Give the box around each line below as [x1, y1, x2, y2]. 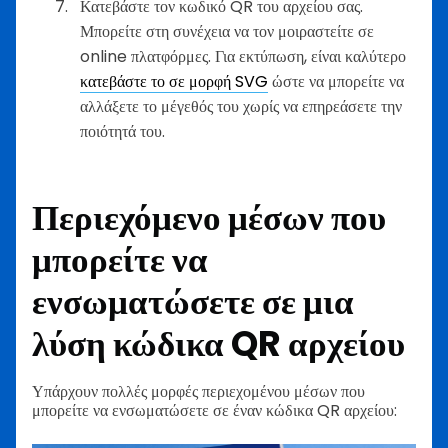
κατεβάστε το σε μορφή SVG [80, 69, 268, 93]
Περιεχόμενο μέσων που [32, 192, 386, 242]
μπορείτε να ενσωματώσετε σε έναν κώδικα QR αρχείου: [32, 399, 397, 423]
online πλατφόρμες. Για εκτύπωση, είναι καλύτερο [80, 44, 406, 68]
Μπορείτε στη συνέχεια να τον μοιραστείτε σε [80, 19, 374, 43]
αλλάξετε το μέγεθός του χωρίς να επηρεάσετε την [80, 94, 402, 118]
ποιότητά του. [80, 119, 165, 143]
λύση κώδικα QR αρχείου [32, 318, 405, 368]
